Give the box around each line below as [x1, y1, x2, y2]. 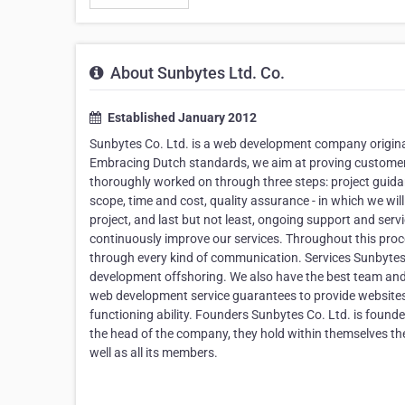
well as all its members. [89, 345, 218, 360]
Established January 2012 [105, 110, 257, 125]
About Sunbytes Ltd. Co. [107, 63, 285, 82]
